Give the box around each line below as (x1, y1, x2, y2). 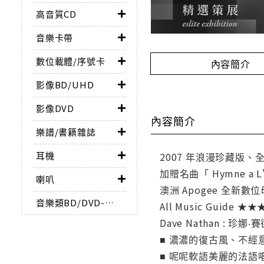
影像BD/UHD (36, 78, 94, 91)
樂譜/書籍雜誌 (36, 125, 96, 138)
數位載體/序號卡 (36, 54, 105, 67)
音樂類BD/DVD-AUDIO (105, 196, 114, 209)
